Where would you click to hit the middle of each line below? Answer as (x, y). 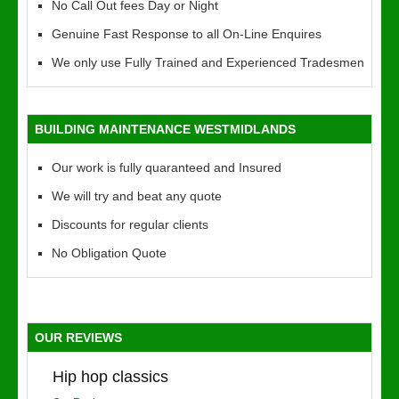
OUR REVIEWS (78, 338)
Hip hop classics (110, 377)
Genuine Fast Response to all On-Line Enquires (187, 34)
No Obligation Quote (109, 253)
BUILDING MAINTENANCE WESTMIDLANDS (165, 129)
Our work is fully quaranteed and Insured (167, 167)
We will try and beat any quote (137, 196)
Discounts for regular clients (130, 224)
